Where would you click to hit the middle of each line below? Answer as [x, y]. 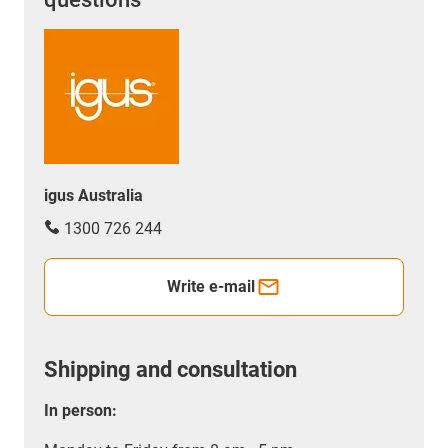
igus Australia [93, 196]
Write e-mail [211, 287]
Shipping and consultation [170, 370]
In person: [80, 411]
